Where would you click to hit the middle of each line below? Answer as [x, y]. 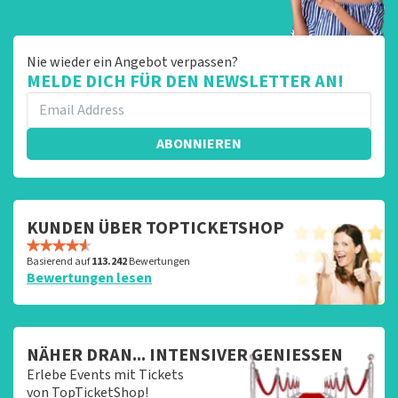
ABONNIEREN [199, 143]
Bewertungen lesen [89, 278]
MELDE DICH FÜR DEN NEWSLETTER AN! [185, 81]
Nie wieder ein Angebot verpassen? [132, 62]
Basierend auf [59, 261]
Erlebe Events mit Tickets [105, 374]
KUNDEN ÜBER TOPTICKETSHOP [155, 228]
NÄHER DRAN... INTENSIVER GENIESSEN [185, 355]
